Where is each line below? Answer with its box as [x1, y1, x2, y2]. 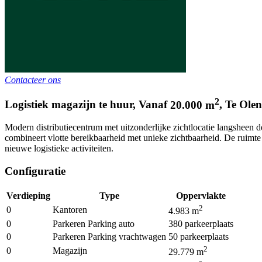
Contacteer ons [5, 74, 61, 85]
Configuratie [5, 164, 65, 177]
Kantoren [53, 204, 87, 215]
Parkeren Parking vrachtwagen [53, 231, 166, 242]
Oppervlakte [176, 190, 226, 201]
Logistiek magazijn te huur [5, 98, 133, 111]
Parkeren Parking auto [53, 218, 135, 229]
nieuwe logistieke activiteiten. [5, 143, 113, 154]
